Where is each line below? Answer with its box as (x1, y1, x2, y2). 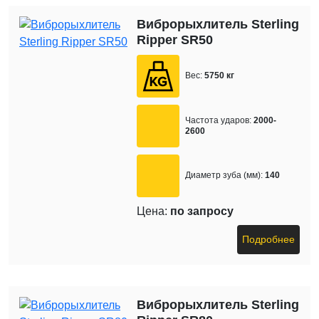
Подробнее (242, 233, 295, 245)
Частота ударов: (185, 115, 252, 125)
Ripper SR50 (137, 32, 214, 47)
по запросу (170, 204, 234, 217)
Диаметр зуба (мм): (185, 170, 263, 181)
